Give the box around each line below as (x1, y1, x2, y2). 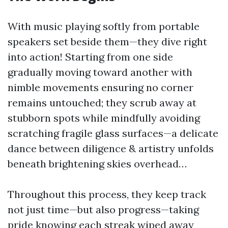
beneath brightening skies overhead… (8, 157, 187, 170)
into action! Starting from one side (8, 50, 173, 63)
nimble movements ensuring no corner (8, 81, 193, 94)
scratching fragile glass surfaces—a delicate (8, 127, 218, 139)
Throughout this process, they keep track (8, 188, 206, 201)
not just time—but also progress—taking (8, 203, 199, 216)
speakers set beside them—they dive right (8, 35, 207, 48)
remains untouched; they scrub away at (8, 96, 196, 109)
